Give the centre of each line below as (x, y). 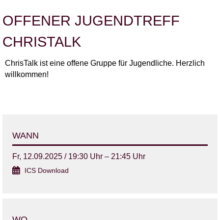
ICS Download (47, 171)
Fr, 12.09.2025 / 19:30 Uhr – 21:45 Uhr (79, 157)
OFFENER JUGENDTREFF (91, 21)
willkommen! (27, 75)
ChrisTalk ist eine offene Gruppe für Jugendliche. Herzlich (105, 63)
